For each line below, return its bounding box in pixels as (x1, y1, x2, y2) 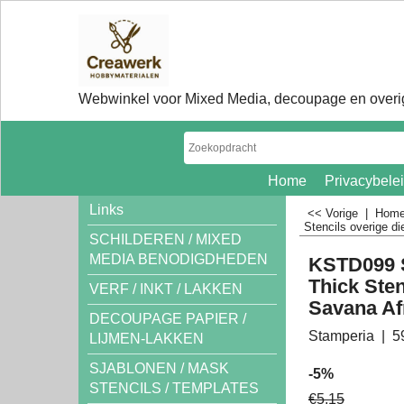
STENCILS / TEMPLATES (89, 381, 259, 396)
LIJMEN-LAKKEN (89, 331, 204, 346)
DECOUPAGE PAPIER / (89, 311, 246, 326)
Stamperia (308, 327, 374, 344)
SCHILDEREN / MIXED (89, 232, 242, 247)
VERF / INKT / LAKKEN (89, 281, 243, 297)
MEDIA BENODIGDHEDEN (89, 252, 268, 267)
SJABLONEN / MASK (89, 361, 229, 376)
